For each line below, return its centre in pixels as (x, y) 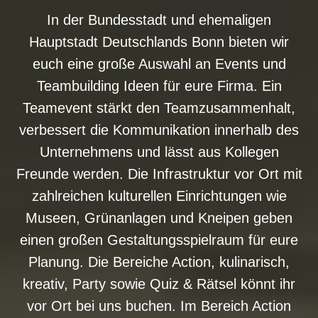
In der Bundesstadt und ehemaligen (159, 20)
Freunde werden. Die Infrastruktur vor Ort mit (159, 174)
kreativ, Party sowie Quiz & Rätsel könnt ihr (159, 284)
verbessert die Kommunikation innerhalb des (159, 130)
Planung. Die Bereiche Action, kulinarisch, (159, 262)
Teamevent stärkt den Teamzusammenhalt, (159, 108)
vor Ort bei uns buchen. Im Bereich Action (159, 306)
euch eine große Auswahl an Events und (159, 64)
